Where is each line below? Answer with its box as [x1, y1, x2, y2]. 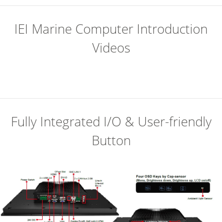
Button [91, 132, 131, 150]
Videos [92, 39, 130, 56]
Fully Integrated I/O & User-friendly [10, 113, 212, 131]
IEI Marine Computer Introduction [14, 20, 208, 38]
